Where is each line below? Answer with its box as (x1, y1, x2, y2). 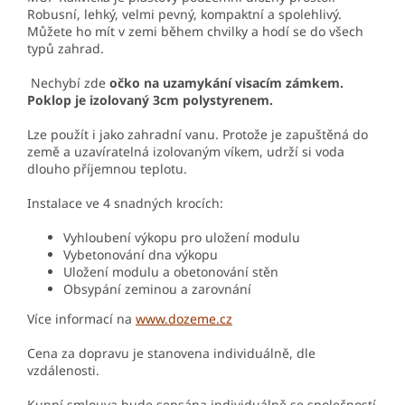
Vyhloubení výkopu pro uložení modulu (63, 229, 300, 247)
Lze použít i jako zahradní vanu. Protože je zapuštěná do (27, 126, 368, 144)
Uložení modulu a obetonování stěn (63, 263, 278, 281)
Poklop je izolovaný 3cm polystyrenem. (27, 91, 273, 109)
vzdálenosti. (27, 362, 99, 380)
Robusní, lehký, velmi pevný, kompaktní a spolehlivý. (27, 5, 342, 24)
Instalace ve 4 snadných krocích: (27, 194, 223, 212)
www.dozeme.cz (136, 310, 232, 328)
